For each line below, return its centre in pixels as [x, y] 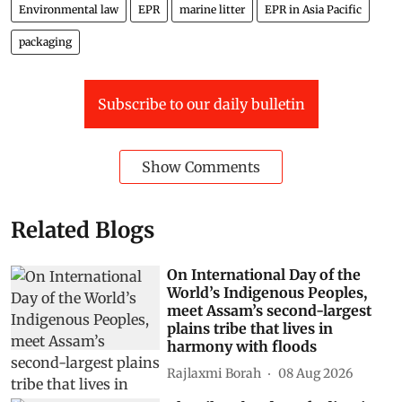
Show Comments [201, 167]
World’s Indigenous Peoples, [267, 293]
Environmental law [69, 10]
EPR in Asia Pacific [313, 10]
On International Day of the [264, 275]
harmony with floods [242, 347]
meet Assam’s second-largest [270, 311]
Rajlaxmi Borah [214, 373]
